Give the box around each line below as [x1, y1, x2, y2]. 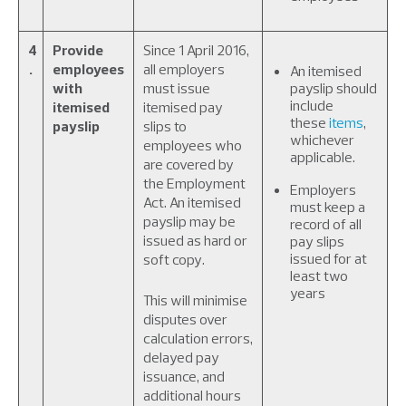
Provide [53, 41, 103, 59]
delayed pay [143, 348, 219, 366]
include [290, 96, 333, 114]
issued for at [290, 249, 367, 267]
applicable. [290, 148, 355, 166]
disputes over [143, 310, 227, 328]
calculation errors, [143, 329, 253, 347]
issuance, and [143, 367, 225, 385]
